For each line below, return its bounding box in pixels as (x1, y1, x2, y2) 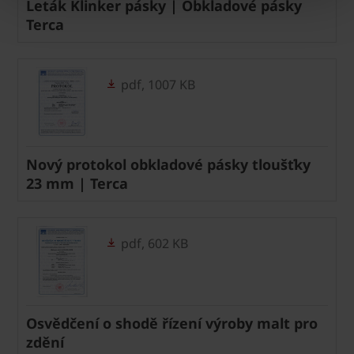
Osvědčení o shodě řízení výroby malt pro (26, 313, 318, 333)
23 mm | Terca (26, 173, 128, 193)
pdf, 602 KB (118, 234, 188, 252)
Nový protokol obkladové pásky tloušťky (26, 154, 311, 174)
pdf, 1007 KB (118, 75, 195, 93)
